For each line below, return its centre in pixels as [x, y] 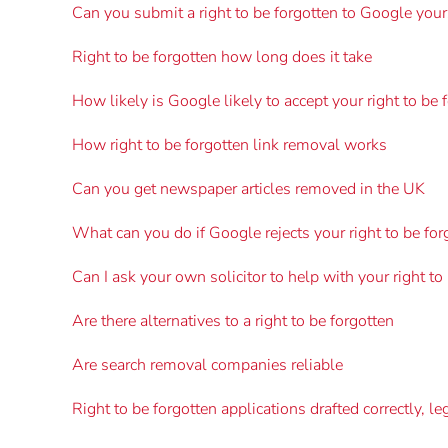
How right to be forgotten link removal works [229, 144]
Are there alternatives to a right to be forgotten [233, 320]
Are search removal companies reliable [207, 364]
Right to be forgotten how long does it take [222, 56]
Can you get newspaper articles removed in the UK [248, 188]
